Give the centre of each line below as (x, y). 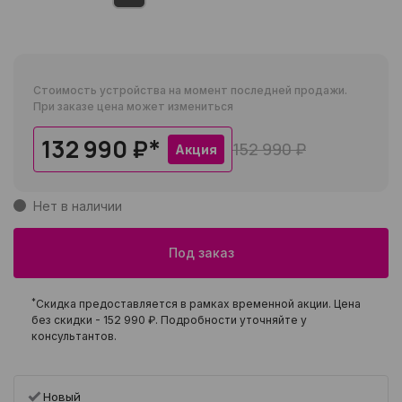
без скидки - (67, 320)
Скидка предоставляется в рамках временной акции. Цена (198, 304)
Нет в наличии (78, 206)
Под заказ (201, 253)
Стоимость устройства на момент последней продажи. (190, 91)
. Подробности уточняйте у (231, 320)
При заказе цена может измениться (133, 107)
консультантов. (74, 336)
